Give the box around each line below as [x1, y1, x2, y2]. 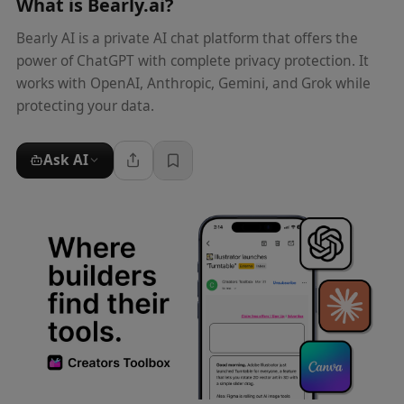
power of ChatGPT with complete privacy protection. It [15, 50, 369, 70]
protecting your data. [15, 96, 154, 115]
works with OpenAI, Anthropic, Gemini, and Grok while [15, 73, 371, 93]
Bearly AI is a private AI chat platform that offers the [15, 28, 358, 48]
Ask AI [42, 150, 88, 170]
